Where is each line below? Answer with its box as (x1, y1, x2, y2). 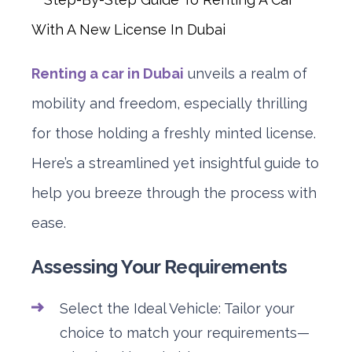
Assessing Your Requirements (31, 255, 288, 278)
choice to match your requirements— (60, 324, 310, 341)
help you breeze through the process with (31, 185, 317, 201)
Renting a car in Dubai (31, 65, 184, 82)
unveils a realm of (188, 65, 307, 82)
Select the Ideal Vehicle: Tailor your (60, 300, 295, 317)
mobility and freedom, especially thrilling (31, 95, 307, 112)
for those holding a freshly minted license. (31, 125, 316, 141)
